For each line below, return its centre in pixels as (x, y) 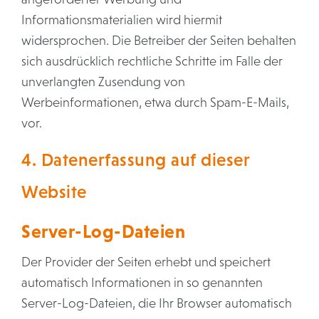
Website (54, 192)
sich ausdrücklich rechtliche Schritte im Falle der (152, 61)
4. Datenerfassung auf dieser (136, 159)
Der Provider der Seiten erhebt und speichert (146, 262)
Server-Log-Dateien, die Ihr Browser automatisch (157, 303)
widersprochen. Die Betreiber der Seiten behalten (159, 41)
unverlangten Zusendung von (103, 82)
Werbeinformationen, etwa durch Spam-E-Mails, (155, 103)
